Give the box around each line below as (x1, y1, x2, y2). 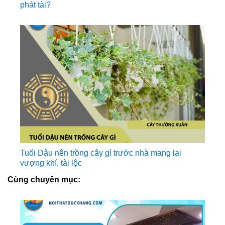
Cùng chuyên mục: (8, 175, 80, 184)
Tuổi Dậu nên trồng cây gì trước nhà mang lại (20, 148, 181, 157)
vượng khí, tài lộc (20, 158, 82, 167)
